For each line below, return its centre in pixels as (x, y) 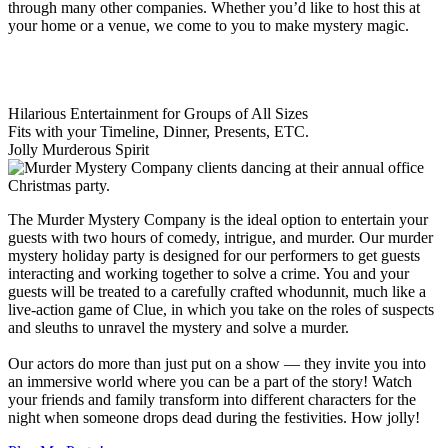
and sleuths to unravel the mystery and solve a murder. (178, 327)
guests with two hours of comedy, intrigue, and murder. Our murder (220, 237)
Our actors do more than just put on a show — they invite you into (217, 363)
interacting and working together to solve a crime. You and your (208, 273)
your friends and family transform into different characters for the (212, 399)
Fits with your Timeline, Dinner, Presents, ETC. (158, 131)
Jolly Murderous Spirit (78, 149)
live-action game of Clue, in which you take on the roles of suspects (221, 309)
